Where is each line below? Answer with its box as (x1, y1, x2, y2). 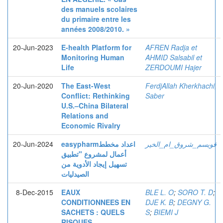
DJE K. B (145, 197, 173, 207)
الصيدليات (61, 169, 89, 179)
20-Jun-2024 (13, 139, 53, 149)
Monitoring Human (61, 52, 124, 62)
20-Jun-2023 (13, 42, 53, 52)
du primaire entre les (61, 14, 131, 24)
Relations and (61, 111, 109, 120)
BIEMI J (154, 207, 178, 217)
